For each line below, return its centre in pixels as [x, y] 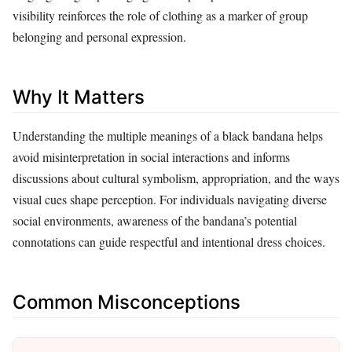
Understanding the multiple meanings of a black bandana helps [168, 135]
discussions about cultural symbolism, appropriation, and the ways [176, 178]
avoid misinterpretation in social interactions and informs [151, 156]
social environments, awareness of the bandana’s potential [155, 220]
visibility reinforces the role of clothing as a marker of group [160, 15]
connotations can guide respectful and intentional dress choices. [169, 241]
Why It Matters [79, 97]
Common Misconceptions [126, 302]
